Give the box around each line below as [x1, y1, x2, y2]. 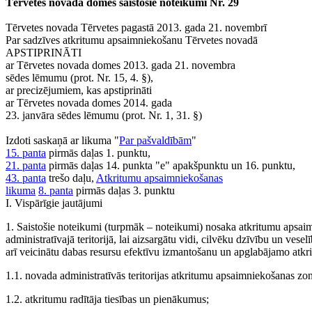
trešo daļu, [46, 172, 96, 184]
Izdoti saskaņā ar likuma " [6, 134, 119, 146]
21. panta [6, 159, 46, 171]
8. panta [38, 185, 73, 196]
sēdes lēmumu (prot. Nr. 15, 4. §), [6, 72, 153, 84]
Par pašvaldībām [119, 134, 192, 146]
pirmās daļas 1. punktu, [46, 147, 150, 159]
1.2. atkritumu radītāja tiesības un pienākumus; [6, 293, 209, 305]
